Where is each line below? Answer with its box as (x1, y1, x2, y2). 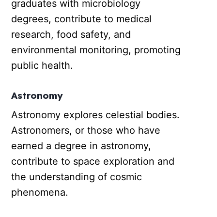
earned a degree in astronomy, (11, 139, 152, 152)
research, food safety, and (11, 29, 131, 41)
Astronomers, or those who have (11, 124, 161, 136)
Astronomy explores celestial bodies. (11, 108, 180, 121)
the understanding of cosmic (11, 170, 142, 183)
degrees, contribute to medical (11, 13, 152, 25)
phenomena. (11, 186, 69, 198)
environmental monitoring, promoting (11, 44, 181, 56)
